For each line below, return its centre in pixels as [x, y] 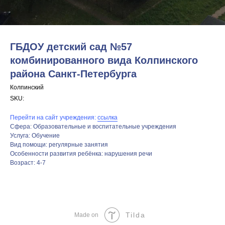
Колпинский [27, 87]
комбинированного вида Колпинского [104, 60]
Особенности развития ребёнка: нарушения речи [81, 154]
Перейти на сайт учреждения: [54, 118]
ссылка [107, 118]
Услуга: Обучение [35, 136]
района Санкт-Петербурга [73, 74]
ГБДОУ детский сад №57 [71, 47]
